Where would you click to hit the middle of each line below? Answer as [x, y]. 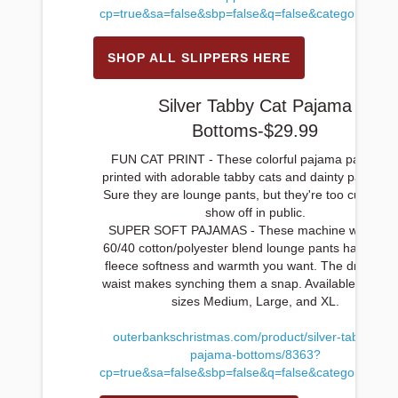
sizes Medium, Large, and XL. [255, 301]
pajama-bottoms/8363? [255, 354]
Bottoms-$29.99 [255, 131]
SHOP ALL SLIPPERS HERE [199, 58]
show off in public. [255, 212]
